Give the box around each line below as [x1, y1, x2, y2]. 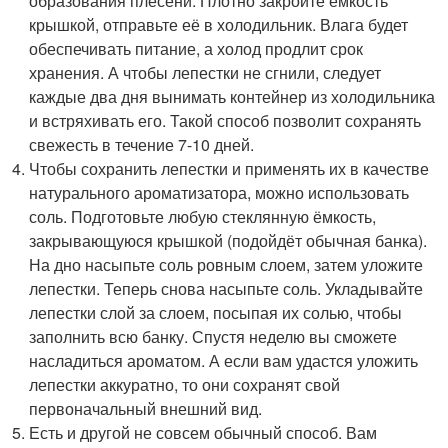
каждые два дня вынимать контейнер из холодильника [29, 84, 436, 108]
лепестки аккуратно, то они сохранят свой [29, 372, 341, 396]
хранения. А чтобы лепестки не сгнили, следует [29, 60, 382, 84]
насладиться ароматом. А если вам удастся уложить [29, 348, 419, 372]
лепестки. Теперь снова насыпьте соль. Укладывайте [29, 276, 424, 300]
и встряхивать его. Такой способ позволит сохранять [29, 108, 422, 132]
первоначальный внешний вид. [29, 396, 263, 420]
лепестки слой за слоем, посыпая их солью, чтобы [29, 300, 403, 324]
